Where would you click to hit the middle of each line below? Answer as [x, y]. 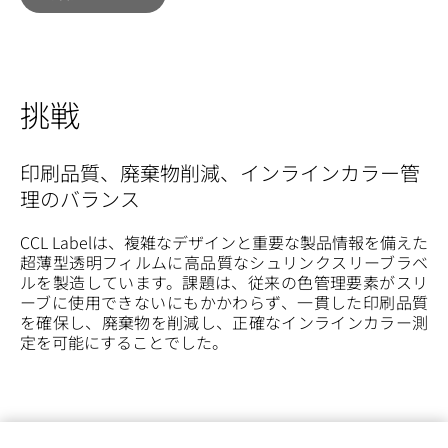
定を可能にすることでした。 [124, 341]
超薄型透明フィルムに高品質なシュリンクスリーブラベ [224, 261]
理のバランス [80, 198]
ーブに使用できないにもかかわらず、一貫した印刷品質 [224, 301]
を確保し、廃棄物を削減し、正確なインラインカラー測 [224, 321]
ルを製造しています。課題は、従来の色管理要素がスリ [224, 281]
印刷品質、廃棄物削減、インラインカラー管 [220, 172]
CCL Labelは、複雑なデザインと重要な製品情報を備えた [224, 241]
